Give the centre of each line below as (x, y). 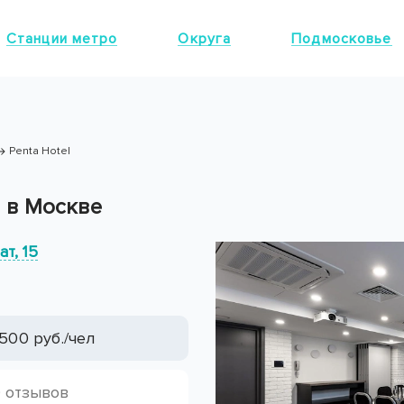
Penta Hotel (40, 151)
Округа (205, 38)
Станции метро (62, 38)
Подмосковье (342, 38)
